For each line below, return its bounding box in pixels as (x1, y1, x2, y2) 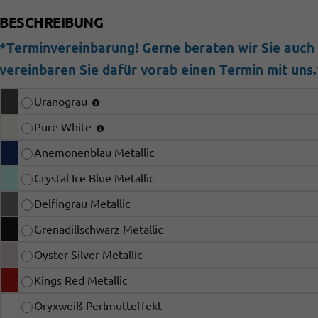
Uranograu (34, 95, 91, 108)
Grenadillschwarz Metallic (34, 223, 163, 236)
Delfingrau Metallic (34, 197, 131, 210)
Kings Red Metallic (34, 274, 128, 287)
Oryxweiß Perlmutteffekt (34, 300, 163, 312)
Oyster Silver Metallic (34, 248, 143, 261)
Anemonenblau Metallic (34, 146, 155, 159)
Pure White (34, 121, 95, 133)
